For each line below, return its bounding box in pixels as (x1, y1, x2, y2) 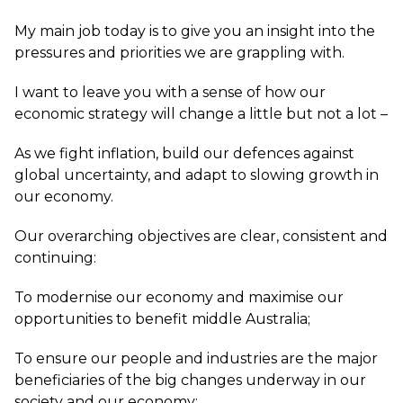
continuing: (14, 249, 96, 266)
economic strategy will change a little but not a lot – (14, 105, 388, 122)
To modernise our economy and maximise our (14, 289, 344, 306)
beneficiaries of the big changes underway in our (14, 372, 366, 389)
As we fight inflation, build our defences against (14, 145, 354, 162)
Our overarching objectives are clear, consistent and (14, 228, 388, 245)
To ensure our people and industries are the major (14, 350, 378, 367)
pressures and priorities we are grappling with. (14, 44, 345, 61)
